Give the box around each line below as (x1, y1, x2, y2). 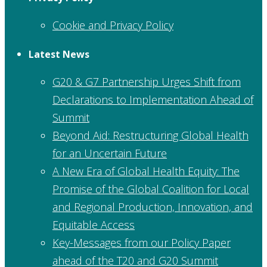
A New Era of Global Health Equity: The (52, 163, 240, 178)
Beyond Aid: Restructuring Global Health (52, 128, 249, 142)
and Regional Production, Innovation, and (52, 199, 253, 214)
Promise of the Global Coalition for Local (52, 181, 249, 196)
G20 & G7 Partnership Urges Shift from (52, 74, 241, 89)
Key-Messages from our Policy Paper (52, 235, 231, 250)
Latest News (29, 47, 89, 61)
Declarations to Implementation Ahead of (52, 92, 253, 107)
